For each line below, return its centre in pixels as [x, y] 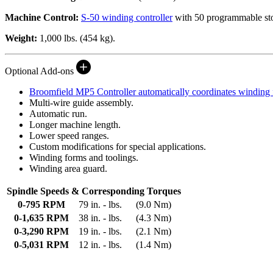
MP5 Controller [106, 91]
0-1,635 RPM [41, 218]
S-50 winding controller [127, 17]
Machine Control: [42, 17]
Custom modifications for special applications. [118, 146]
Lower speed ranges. [69, 135]
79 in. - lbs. [100, 204]
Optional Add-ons [41, 71]
